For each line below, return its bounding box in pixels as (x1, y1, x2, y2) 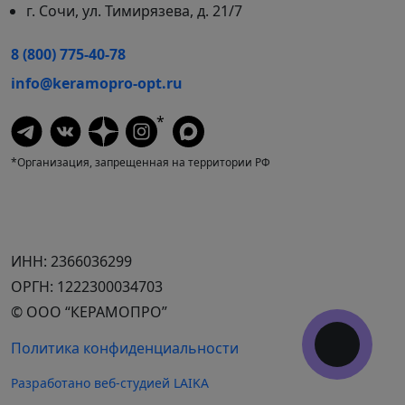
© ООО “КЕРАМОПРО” (11, 301, 167, 322)
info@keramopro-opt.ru (11, 72, 183, 93)
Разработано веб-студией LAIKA (11, 373, 209, 391)
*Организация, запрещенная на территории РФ (11, 154, 270, 170)
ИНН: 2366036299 (11, 250, 132, 271)
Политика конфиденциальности (11, 337, 239, 358)
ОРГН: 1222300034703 (11, 276, 163, 297)
